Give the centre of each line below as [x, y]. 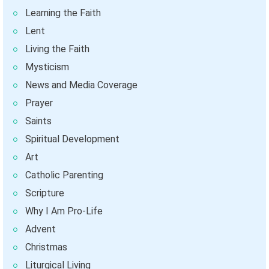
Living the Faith [57, 49]
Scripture [45, 193]
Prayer [39, 103]
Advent [41, 229]
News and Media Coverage [81, 85]
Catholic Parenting [64, 175]
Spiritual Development [72, 139]
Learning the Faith [63, 13]
